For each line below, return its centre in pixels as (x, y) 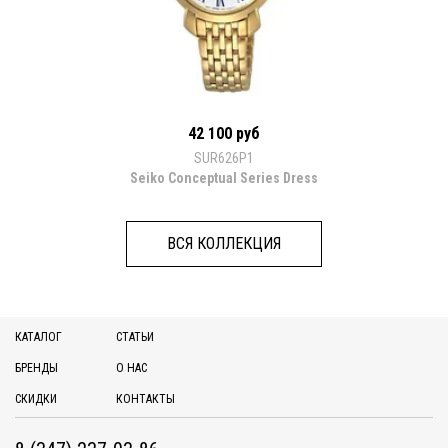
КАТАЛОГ (38, 336)
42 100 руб (224, 133)
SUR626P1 (224, 157)
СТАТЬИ (135, 336)
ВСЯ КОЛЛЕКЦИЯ (224, 243)
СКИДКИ (36, 398)
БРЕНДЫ (36, 367)
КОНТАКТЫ (145, 398)
